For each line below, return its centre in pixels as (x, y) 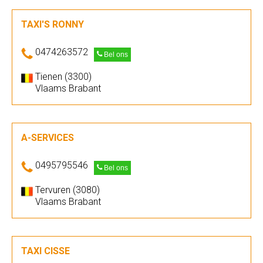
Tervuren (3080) (68, 190)
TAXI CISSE (45, 251)
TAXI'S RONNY (53, 24)
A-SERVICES (48, 138)
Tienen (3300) (63, 77)
